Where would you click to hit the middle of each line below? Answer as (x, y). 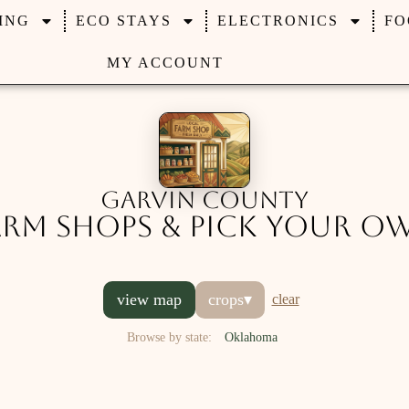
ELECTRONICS (278, 21)
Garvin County (204, 199)
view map (149, 299)
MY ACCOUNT (165, 63)
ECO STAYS (123, 21)
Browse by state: (169, 337)
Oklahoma (251, 337)
